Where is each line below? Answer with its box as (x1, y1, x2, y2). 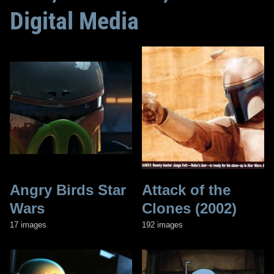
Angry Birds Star (10, 181, 126, 198)
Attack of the (142, 181, 231, 198)
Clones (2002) (142, 199, 237, 217)
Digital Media (10, 6, 139, 35)
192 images (142, 220, 183, 229)
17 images (10, 220, 46, 229)
